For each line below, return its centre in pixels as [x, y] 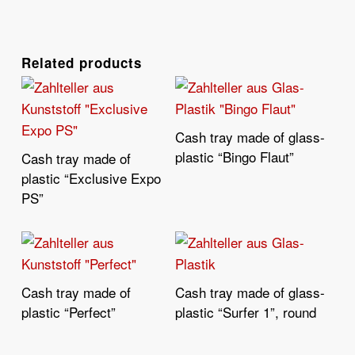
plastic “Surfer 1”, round [246, 311]
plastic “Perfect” [68, 311]
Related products [81, 62]
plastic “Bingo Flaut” [235, 156]
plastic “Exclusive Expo [91, 177]
